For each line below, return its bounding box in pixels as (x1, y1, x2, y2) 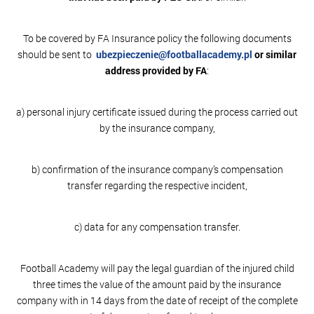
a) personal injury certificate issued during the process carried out (16, 105, 298, 118)
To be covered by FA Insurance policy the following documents (22, 32, 292, 45)
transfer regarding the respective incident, (67, 179, 247, 192)
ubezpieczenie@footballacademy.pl (96, 48, 252, 61)
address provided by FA (105, 64, 207, 77)
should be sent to (18, 48, 96, 61)
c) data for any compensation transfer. (74, 220, 240, 233)
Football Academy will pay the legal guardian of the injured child (20, 261, 294, 275)
